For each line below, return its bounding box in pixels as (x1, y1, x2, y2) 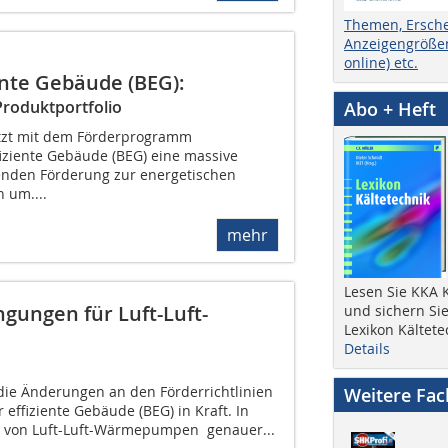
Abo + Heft (344, 96, 436, 121)
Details (344, 338, 390, 358)
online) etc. (344, 52, 418, 72)
